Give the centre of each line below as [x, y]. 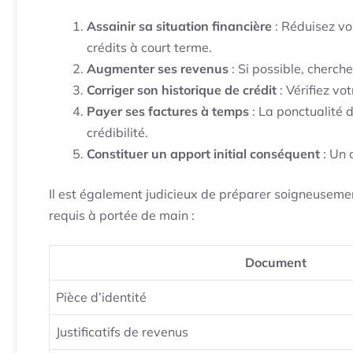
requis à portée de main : [122, 216]
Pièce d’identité [101, 297]
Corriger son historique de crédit [182, 90]
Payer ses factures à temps [168, 111]
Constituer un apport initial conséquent [203, 154]
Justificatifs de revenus [122, 332]
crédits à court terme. [149, 48]
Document [276, 263]
